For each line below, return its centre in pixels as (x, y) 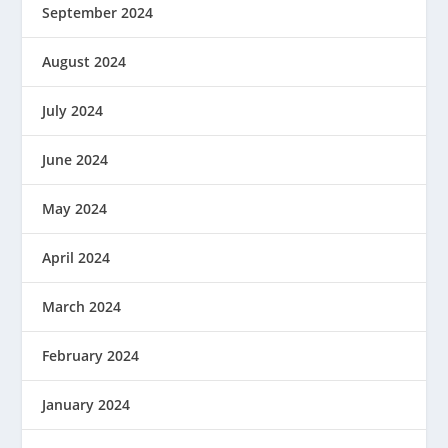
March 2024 (82, 306)
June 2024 (75, 159)
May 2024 (75, 208)
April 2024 (76, 257)
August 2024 (84, 61)
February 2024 (91, 355)
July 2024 (73, 110)
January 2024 (86, 404)
